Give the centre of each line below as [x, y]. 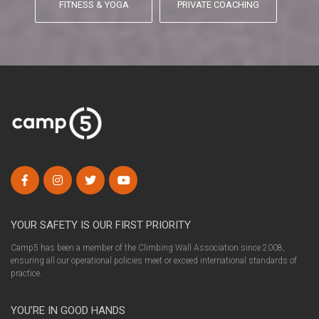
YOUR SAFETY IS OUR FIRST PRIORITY [101, 225]
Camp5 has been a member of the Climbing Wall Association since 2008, [148, 247]
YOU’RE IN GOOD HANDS [68, 310]
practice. [26, 273]
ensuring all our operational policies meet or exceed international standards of [154, 260]
